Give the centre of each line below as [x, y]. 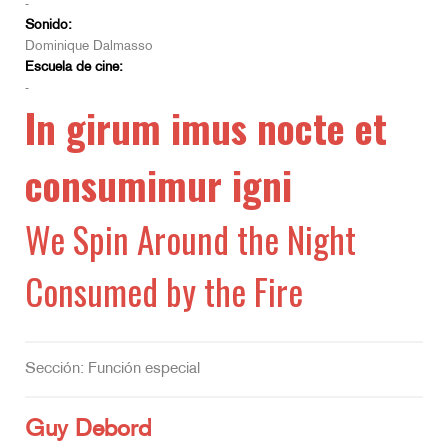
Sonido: [48, 26]
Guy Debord [88, 430]
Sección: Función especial [112, 369]
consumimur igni [158, 185]
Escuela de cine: [74, 68]
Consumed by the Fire [164, 291]
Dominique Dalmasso [89, 47]
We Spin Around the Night [190, 239]
